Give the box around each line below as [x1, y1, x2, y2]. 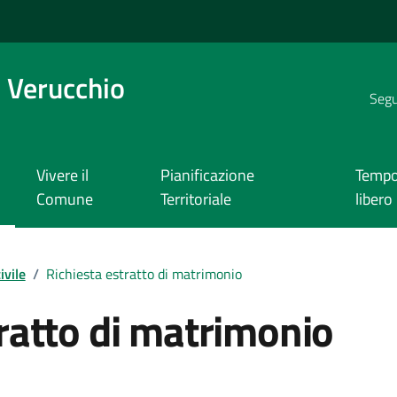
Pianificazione [160, 163, 254, 188]
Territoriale [160, 187, 231, 212]
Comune [35, 187, 93, 212]
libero [354, 187, 393, 212]
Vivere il [35, 163, 89, 188]
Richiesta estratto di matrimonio [45, 262, 242, 284]
